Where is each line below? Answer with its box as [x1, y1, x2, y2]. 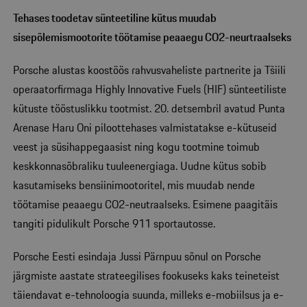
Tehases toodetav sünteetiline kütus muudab [13, 9, 217, 26]
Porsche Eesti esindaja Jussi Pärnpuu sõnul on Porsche [13, 247, 261, 265]
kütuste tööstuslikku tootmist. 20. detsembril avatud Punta [13, 99, 285, 116]
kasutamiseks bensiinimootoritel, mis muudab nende [13, 176, 255, 193]
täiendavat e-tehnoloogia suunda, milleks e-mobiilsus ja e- [13, 286, 284, 303]
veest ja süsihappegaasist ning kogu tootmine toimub [13, 138, 260, 155]
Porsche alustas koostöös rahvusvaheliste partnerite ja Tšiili [13, 61, 286, 78]
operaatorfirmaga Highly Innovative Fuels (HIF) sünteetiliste [13, 80, 286, 97]
